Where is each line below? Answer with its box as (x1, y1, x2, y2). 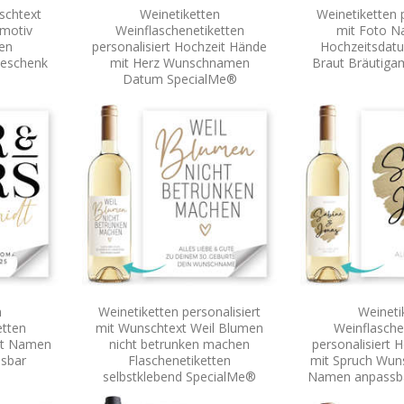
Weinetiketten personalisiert (98, 302, 261, 320)
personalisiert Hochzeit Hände (92, 37, 267, 55)
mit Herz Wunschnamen (109, 53, 250, 71)
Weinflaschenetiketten (115, 21, 244, 39)
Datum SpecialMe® (122, 69, 237, 87)
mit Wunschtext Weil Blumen (96, 318, 263, 336)
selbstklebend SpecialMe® (103, 367, 256, 385)
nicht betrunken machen (109, 335, 250, 353)
